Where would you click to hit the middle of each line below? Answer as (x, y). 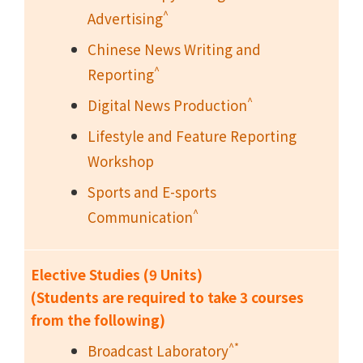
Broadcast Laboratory (158, 350)
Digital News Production (167, 105)
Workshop (121, 160)
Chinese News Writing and (174, 49)
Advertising (125, 18)
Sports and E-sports (152, 191)
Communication (140, 216)
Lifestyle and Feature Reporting (192, 135)
